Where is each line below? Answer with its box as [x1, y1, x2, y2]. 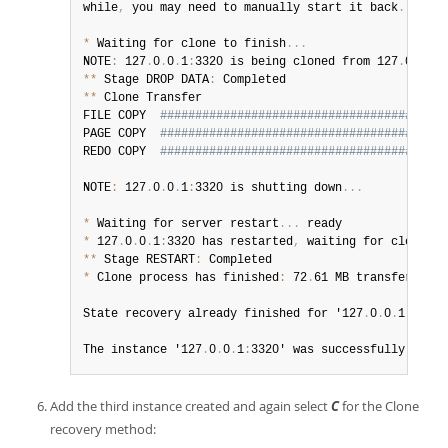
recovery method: [50, 420, 156, 438]
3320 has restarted [167, 235, 293, 249]
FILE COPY [83, 109, 160, 123]
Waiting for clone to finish [90, 37, 286, 51]
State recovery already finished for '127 [83, 307, 363, 321]
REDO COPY [83, 145, 160, 159]
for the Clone [339, 397, 419, 415]
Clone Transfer [97, 91, 202, 105]
